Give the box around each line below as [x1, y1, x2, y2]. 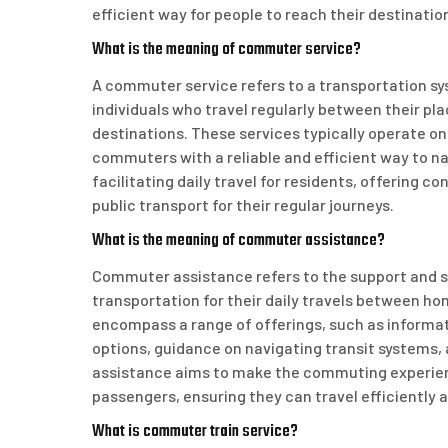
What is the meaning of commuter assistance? [92, 227, 385, 255]
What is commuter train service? [92, 418, 298, 446]
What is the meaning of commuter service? [92, 36, 361, 64]
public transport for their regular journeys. [92, 195, 394, 215]
